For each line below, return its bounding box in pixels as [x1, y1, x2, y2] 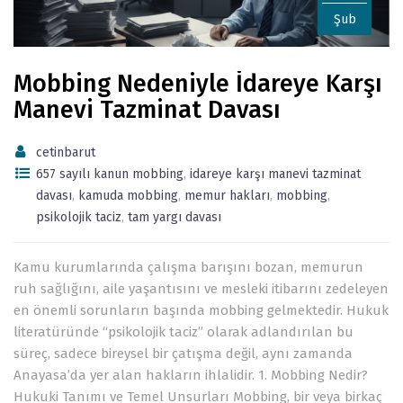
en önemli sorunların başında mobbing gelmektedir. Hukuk [13, 301, 389, 318]
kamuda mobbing [78, 187, 178, 203]
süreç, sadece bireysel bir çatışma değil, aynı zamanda [13, 345, 353, 362]
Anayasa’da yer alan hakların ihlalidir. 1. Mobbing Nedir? [13, 366, 368, 383]
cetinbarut [36, 144, 95, 160]
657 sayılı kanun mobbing [36, 166, 184, 182]
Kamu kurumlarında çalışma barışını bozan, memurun [13, 258, 363, 275]
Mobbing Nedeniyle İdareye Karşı [13, 68, 382, 98]
